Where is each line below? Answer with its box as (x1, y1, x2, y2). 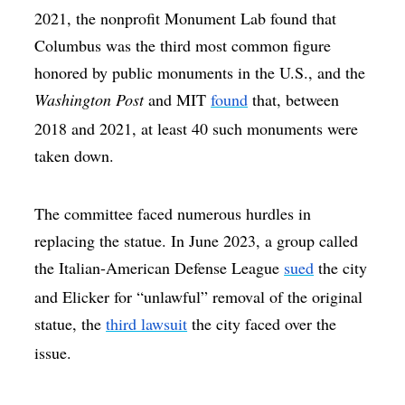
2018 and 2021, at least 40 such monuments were (34, 118, 359, 140)
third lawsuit (106, 313, 188, 335)
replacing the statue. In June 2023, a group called (34, 230, 359, 252)
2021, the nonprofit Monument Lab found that (34, 7, 337, 30)
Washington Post (34, 89, 145, 111)
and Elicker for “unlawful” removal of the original (34, 286, 363, 308)
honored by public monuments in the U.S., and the (34, 61, 366, 84)
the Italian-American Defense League (34, 257, 285, 279)
